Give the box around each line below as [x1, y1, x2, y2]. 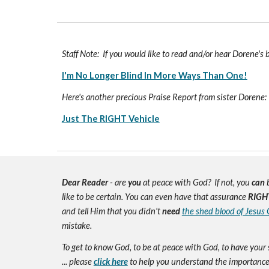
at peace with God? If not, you [141, 177, 250, 187]
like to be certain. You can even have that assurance [61, 192, 248, 202]
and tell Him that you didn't [61, 206, 160, 216]
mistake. [61, 220, 92, 231]
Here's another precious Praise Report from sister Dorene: [61, 92, 267, 102]
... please [61, 256, 94, 267]
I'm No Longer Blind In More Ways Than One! [61, 70, 247, 80]
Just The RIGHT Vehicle [61, 113, 160, 124]
